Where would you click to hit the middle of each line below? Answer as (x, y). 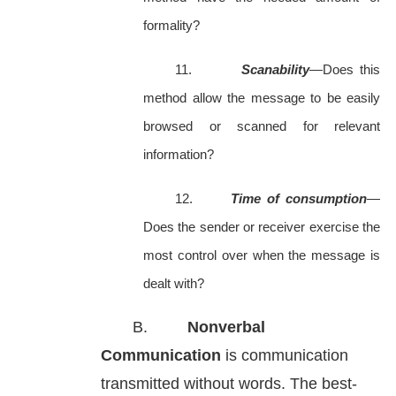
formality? (171, 26)
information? (179, 155)
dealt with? (174, 284)
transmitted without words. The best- (229, 384)
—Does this (345, 70)
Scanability (275, 70)
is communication (285, 356)
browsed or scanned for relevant (262, 126)
